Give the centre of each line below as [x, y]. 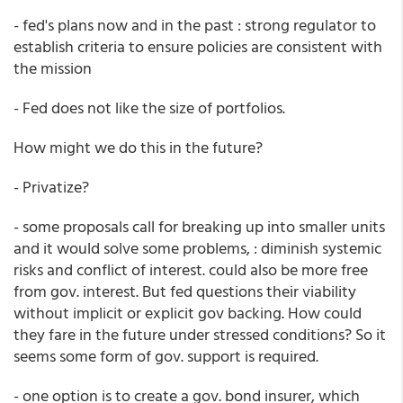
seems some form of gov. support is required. [166, 356]
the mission [53, 68]
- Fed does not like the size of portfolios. [149, 107]
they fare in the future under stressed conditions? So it [200, 334]
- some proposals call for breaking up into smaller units [199, 226]
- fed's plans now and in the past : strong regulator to [195, 25]
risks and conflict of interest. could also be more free [191, 269]
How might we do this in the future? [138, 147]
